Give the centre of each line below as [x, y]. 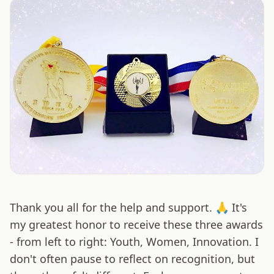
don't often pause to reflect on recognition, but [132, 259]
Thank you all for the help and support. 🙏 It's [128, 208]
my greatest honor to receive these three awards [136, 225]
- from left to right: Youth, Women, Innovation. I [134, 242]
